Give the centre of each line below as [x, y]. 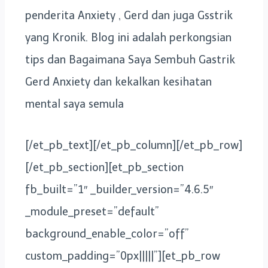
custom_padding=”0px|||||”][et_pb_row [123, 256]
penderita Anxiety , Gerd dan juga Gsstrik [129, 15]
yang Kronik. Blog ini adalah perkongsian [128, 37]
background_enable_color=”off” [107, 234]
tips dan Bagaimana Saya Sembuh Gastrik [130, 60]
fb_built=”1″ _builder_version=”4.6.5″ [119, 189]
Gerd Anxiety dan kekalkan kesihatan [118, 82]
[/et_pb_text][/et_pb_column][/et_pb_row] [134, 145]
